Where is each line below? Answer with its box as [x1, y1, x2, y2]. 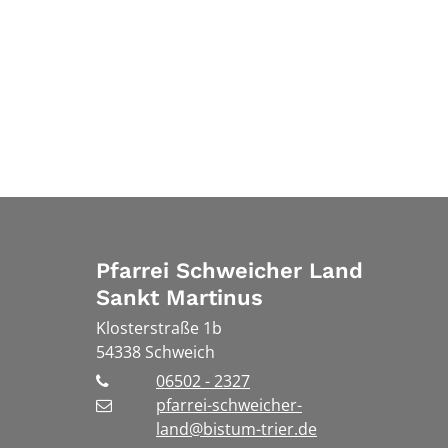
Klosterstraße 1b [96, 317, 222, 340]
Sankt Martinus [96, 285, 263, 311]
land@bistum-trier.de [156, 418, 317, 441]
